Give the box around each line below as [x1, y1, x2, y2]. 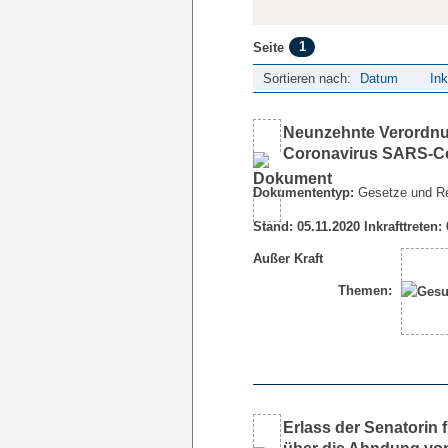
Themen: [338, 282, 392, 298]
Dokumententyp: [253, 184, 354, 200]
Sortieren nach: [263, 70, 351, 86]
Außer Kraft [253, 250, 323, 266]
